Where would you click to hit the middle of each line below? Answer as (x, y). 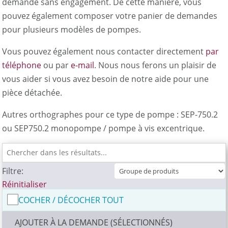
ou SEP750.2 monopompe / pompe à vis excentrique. (104, 128)
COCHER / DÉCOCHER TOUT (71, 200)
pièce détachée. (32, 92)
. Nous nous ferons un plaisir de (155, 65)
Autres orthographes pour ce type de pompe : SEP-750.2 (110, 114)
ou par (56, 65)
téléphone (22, 65)
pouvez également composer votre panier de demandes (110, 16)
